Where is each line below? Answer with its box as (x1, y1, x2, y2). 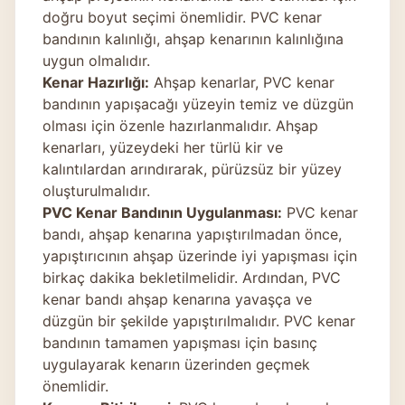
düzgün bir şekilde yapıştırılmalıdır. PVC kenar (42, 311, 355, 330)
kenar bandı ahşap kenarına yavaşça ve (42, 289, 312, 308)
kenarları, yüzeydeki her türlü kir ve (42, 137, 283, 156)
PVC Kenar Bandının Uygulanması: (42, 202, 282, 221)
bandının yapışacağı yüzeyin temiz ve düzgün (42, 94, 353, 113)
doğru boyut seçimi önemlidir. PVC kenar (42, 7, 322, 26)
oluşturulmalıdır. (42, 181, 150, 200)
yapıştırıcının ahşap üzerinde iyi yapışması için (42, 246, 357, 265)
